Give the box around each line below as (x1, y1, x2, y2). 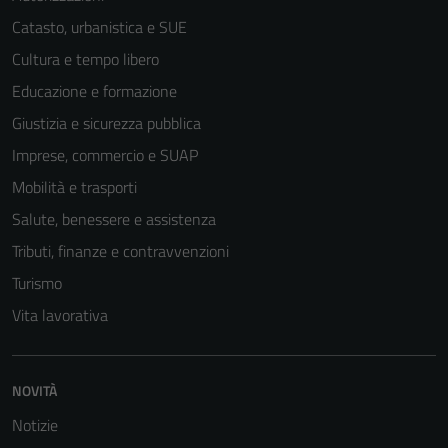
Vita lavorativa (12, 303, 108, 327)
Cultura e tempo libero (12, 47, 159, 71)
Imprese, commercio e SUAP (12, 143, 198, 167)
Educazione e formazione (12, 79, 177, 103)
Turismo (12, 271, 62, 295)
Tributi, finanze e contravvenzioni (12, 239, 229, 263)
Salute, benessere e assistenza (12, 207, 216, 231)
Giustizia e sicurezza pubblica (12, 111, 201, 135)
